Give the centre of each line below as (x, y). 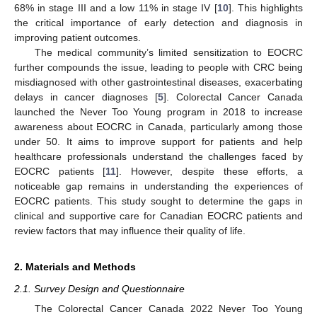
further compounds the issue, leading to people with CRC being (158, 67)
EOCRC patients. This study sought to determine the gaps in (158, 201)
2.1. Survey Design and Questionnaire (99, 288)
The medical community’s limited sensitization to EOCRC (168, 52)
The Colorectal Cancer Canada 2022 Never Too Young (168, 309)
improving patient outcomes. (77, 37)
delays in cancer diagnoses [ (86, 97)
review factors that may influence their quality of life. (130, 230)
